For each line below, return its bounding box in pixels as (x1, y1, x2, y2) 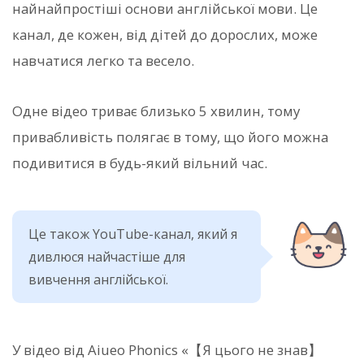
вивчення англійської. (28, 270, 168, 288)
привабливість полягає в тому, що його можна (12, 127, 328, 146)
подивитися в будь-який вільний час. (12, 153, 267, 172)
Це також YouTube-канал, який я (28, 224, 237, 243)
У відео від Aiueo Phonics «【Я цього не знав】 (12, 340, 322, 359)
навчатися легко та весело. (12, 50, 194, 70)
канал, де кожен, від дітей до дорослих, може (12, 24, 318, 44)
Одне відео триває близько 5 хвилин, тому (12, 101, 300, 120)
